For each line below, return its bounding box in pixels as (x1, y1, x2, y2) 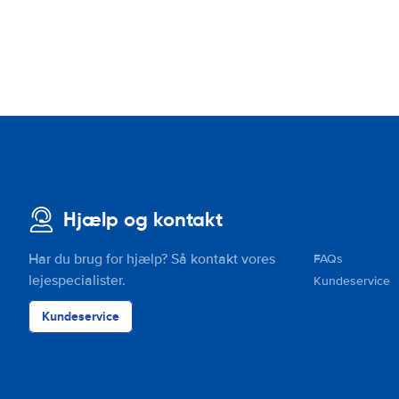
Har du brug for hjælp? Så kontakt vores (28, 250, 275, 268)
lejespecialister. (28, 272, 126, 289)
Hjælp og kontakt (63, 208, 223, 232)
